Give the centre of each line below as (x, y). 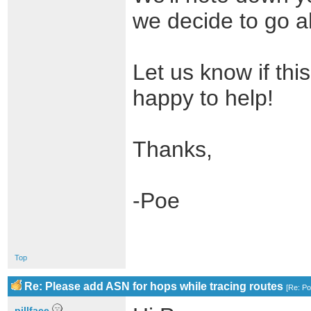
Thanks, (173, 149)
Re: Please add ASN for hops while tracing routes (154, 286)
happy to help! (203, 98)
